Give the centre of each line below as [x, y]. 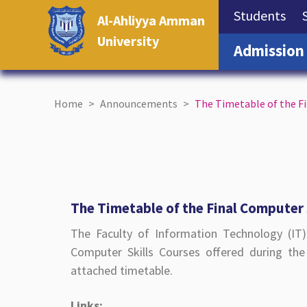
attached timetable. [122, 271]
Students [260, 15]
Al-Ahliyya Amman [151, 20]
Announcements [139, 104]
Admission [269, 50]
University [128, 41]
